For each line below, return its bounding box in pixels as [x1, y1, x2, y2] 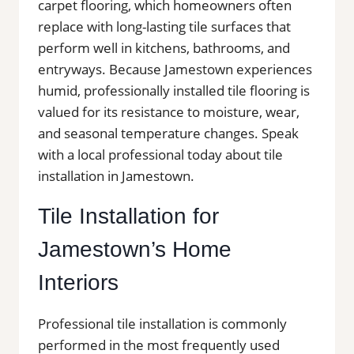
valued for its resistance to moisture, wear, [38, 102, 299, 121]
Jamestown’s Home [38, 236, 232, 262]
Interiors [38, 269, 119, 295]
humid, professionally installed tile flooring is [38, 81, 310, 100]
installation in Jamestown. [38, 166, 194, 185]
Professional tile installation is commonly [38, 314, 287, 333]
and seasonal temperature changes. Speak [38, 123, 299, 142]
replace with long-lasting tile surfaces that [38, 17, 291, 36]
